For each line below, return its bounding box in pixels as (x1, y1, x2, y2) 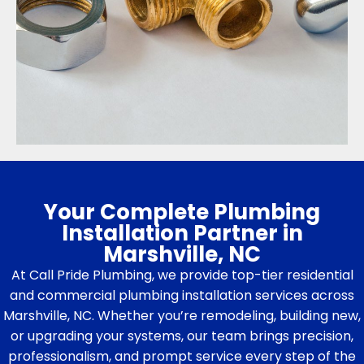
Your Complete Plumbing (44, 197, 320, 227)
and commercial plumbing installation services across (10, 286, 354, 305)
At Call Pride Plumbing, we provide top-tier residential (11, 266, 353, 285)
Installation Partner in (61, 219, 303, 249)
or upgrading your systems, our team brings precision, (11, 327, 353, 346)
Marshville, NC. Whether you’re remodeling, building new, (3, 306, 361, 326)
